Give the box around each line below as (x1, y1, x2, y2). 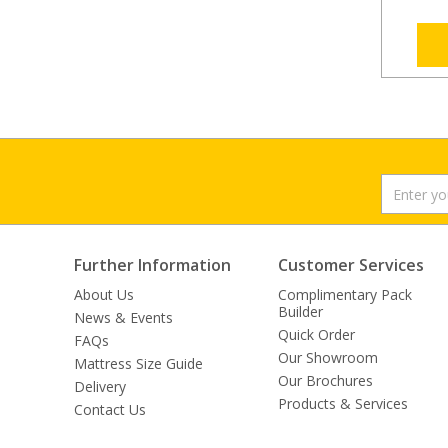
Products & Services (278, 394, 409, 414)
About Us (74, 285, 134, 305)
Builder (278, 302, 324, 322)
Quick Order (278, 325, 356, 345)
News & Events (74, 308, 173, 328)
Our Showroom (278, 348, 379, 368)
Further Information (74, 254, 231, 277)
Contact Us (74, 400, 146, 420)
